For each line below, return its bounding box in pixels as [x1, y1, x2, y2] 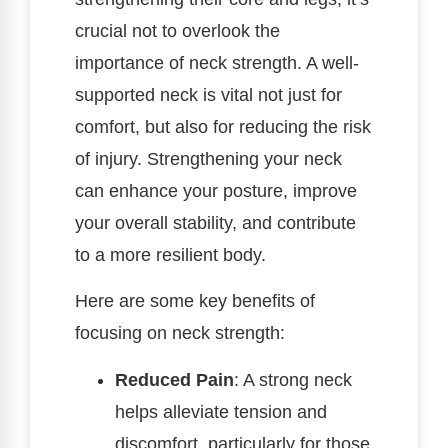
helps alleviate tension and [115, 401, 327, 422]
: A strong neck [234, 369, 352, 390]
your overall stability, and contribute [75, 212, 356, 233]
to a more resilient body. [75, 244, 266, 265]
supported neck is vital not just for [75, 84, 342, 105]
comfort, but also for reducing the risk [75, 116, 371, 137]
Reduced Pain [115, 369, 234, 390]
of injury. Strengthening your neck [75, 148, 342, 169]
